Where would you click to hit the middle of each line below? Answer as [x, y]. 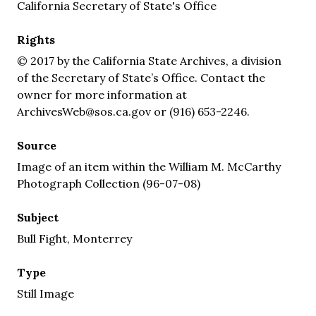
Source [37, 145]
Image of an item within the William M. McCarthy [149, 166]
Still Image [45, 293]
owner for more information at [102, 94]
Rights [36, 39]
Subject [38, 217]
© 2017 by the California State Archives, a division [149, 60]
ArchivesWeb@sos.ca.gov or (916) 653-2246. [133, 111]
